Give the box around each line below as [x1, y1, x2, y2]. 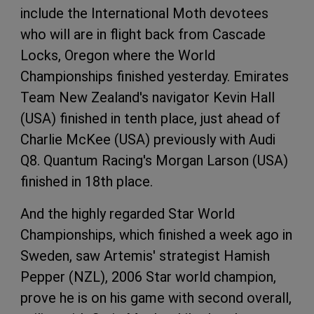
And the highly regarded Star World [20, 205, 235, 222]
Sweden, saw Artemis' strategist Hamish [20, 247, 270, 264]
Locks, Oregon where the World [20, 46, 215, 64]
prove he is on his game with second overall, [20, 289, 292, 306]
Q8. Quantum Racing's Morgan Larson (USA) [20, 151, 288, 169]
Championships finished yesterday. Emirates [20, 67, 289, 85]
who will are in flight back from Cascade [20, 25, 266, 43]
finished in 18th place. [20, 172, 153, 190]
